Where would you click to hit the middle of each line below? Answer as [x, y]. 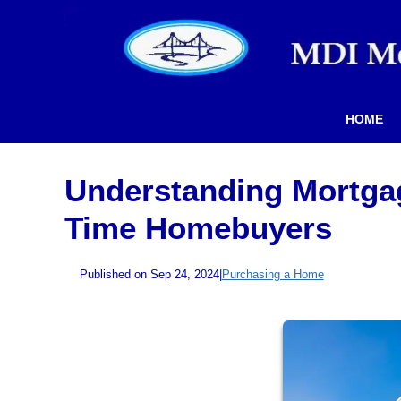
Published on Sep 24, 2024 [149, 274]
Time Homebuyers [198, 227]
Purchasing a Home [273, 274]
